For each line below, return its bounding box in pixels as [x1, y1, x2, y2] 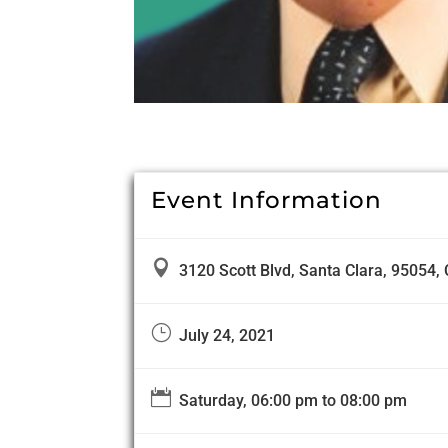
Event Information [151, 186, 383, 215]
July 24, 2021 [171, 326, 276, 346]
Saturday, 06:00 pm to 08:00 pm [171, 391, 408, 411]
